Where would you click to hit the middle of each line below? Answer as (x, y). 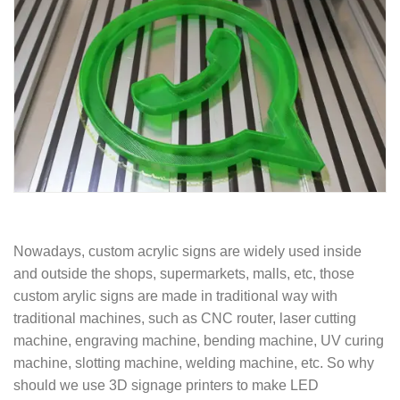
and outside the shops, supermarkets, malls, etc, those (184, 273)
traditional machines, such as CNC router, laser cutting (185, 318)
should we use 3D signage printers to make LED (166, 385)
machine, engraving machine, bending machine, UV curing (199, 340)
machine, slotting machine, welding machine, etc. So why (194, 362)
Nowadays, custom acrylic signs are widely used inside (187, 251)
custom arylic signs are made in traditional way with (175, 296)
